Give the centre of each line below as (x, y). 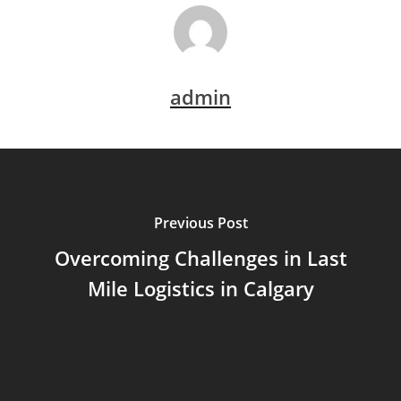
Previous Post (200, 222)
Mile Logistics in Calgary (200, 288)
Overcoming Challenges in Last (200, 257)
